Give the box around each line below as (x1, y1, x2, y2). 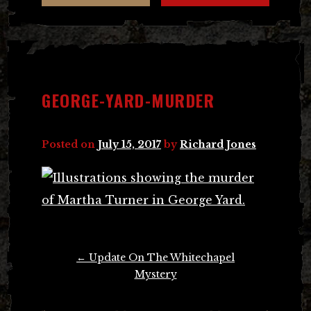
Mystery (134, 267, 177, 280)
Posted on (42, 137, 98, 151)
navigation (42, 266, 92, 287)
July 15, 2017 (98, 137, 161, 151)
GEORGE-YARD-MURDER (42, 87, 215, 112)
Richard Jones (180, 137, 256, 151)
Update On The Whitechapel (86, 251, 235, 264)
